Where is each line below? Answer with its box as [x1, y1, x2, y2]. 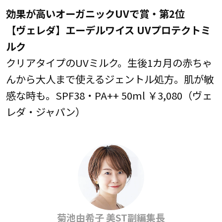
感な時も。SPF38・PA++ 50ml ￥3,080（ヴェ [5, 88, 212, 103]
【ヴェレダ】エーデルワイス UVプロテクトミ [5, 22, 211, 38]
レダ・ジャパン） [5, 104, 85, 119]
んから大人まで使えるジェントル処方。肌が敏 [5, 71, 214, 87]
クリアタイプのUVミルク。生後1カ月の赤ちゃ [5, 55, 212, 70]
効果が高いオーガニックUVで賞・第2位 [5, 6, 185, 21]
